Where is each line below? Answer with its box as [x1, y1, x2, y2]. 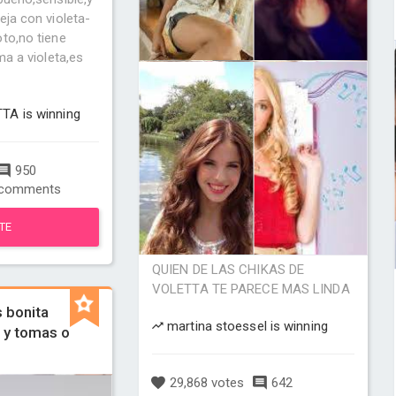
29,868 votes [165, 375, 244, 391]
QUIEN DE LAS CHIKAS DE [151, 262, 305, 278]
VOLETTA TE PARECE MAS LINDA [151, 281, 350, 297]
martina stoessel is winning [164, 318, 328, 334]
